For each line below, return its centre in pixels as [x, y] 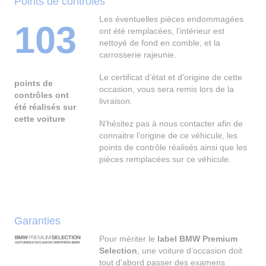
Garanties [37, 221]
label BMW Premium [198, 239]
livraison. [116, 101]
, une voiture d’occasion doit [190, 251]
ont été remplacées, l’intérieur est [162, 31]
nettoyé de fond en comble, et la [160, 43]
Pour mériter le [129, 239]
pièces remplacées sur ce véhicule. [165, 159]
